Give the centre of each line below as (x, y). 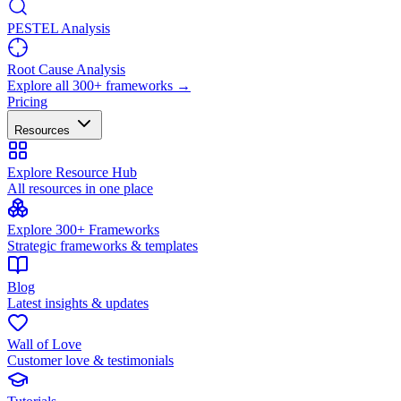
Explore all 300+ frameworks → (99, 85)
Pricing (27, 101)
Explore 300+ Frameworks (83, 229)
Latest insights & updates (78, 303)
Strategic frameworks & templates (102, 245)
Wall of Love (44, 344)
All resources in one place (80, 188)
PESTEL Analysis (59, 28)
